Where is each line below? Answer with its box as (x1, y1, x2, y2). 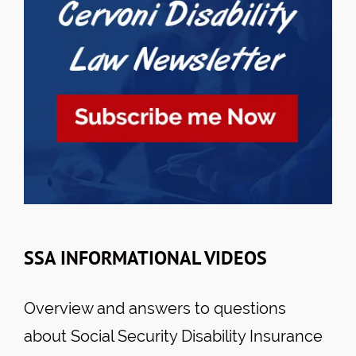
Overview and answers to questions (24, 298, 286, 318)
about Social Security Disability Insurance (24, 326, 323, 346)
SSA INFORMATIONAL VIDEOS (24, 245, 267, 270)
